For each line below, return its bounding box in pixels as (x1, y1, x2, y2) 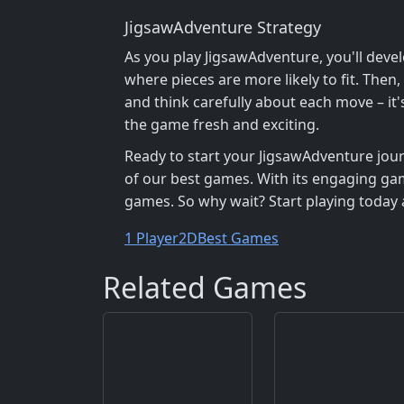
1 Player (124, 227, 179, 248)
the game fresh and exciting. (124, 114, 319, 134)
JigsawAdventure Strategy (124, 15, 321, 38)
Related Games (103, 267, 307, 307)
